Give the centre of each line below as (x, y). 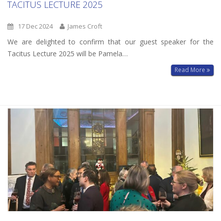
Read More (191, 70)
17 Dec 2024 (33, 26)
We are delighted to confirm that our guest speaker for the (110, 41)
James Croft (83, 26)
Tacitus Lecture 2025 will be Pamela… (68, 53)
